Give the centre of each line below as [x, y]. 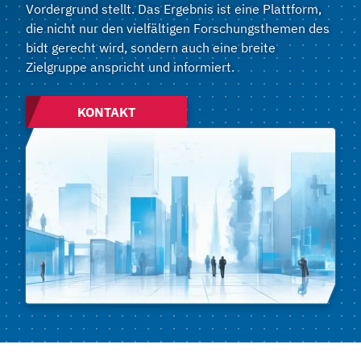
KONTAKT [106, 112]
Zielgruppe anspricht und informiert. [130, 67]
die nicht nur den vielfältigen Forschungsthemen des [178, 28]
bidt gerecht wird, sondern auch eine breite [151, 48]
